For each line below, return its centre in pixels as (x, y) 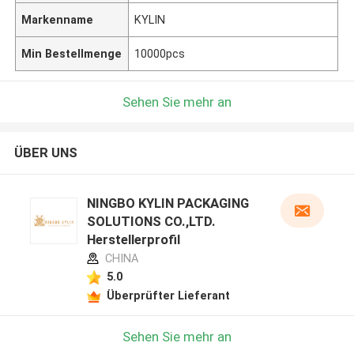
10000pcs (160, 53)
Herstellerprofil (133, 240)
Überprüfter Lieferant (168, 295)
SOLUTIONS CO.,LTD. (151, 222)
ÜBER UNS (45, 153)
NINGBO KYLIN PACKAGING (168, 203)
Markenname (58, 19)
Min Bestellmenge (72, 53)
